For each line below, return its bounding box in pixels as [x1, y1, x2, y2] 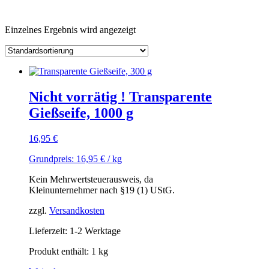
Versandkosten [49, 205, 104, 216]
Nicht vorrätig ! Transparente [29, 89, 212, 105]
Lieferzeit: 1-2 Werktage [29, 226, 121, 236]
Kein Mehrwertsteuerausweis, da [29, 174, 153, 184]
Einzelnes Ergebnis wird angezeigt [5, 25, 136, 35]
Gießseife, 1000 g [29, 105, 133, 121]
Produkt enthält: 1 [29, 246, 98, 256]
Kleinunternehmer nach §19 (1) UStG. [29, 185, 175, 195]
